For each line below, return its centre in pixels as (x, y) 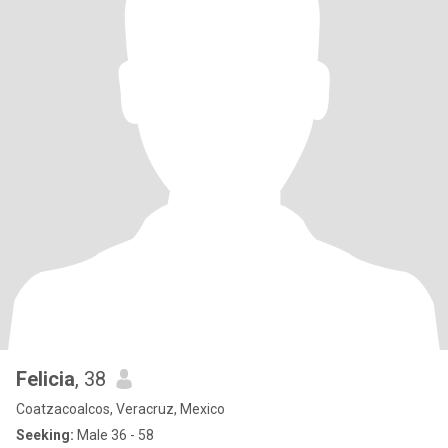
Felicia (45, 379)
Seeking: (45, 435)
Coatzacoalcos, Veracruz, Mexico (120, 409)
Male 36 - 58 (114, 435)
